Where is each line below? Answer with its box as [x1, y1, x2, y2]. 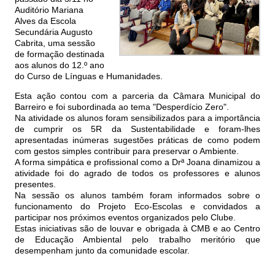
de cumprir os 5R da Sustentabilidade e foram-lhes [15, 124, 260, 134]
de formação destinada [15, 49, 104, 60]
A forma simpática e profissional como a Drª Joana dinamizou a [15, 157, 260, 168]
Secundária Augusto [15, 27, 93, 37]
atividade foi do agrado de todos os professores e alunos [15, 168, 260, 179]
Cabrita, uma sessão [15, 38, 95, 48]
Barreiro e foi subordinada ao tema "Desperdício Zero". [15, 102, 229, 112]
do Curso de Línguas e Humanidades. [15, 71, 163, 82]
